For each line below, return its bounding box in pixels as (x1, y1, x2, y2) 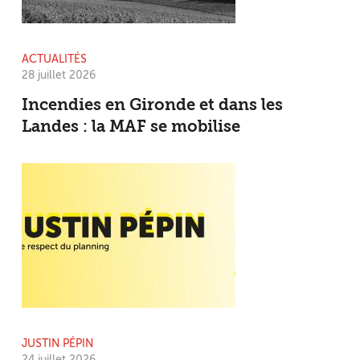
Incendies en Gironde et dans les (22, 97, 283, 114)
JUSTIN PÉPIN (22, 337, 93, 350)
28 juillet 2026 (22, 69, 96, 81)
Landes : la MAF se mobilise (22, 119, 240, 136)
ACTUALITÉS (22, 53, 87, 65)
